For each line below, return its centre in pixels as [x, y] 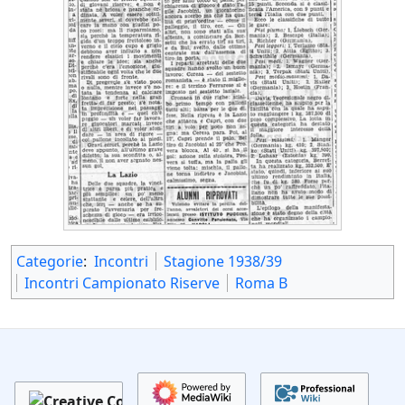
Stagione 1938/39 [223, 262]
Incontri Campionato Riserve [122, 283]
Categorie [50, 262]
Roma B [261, 283]
